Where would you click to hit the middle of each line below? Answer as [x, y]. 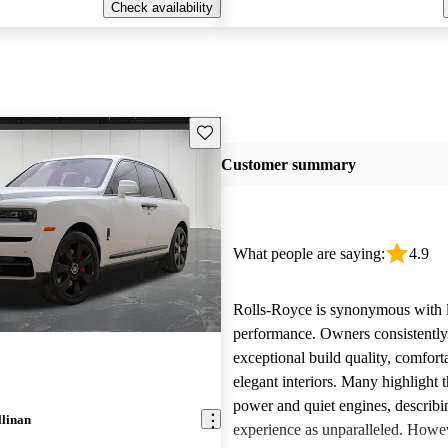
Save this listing [242, 131]
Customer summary [288, 165]
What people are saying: [308, 253]
